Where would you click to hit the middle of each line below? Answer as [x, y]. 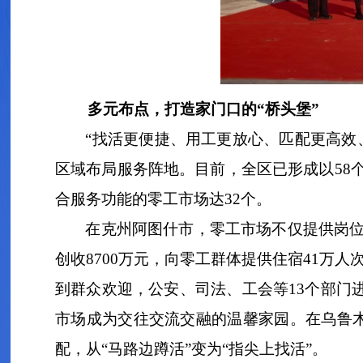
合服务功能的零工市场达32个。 [163, 199]
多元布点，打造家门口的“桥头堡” [203, 109]
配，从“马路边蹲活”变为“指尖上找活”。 [191, 349]
